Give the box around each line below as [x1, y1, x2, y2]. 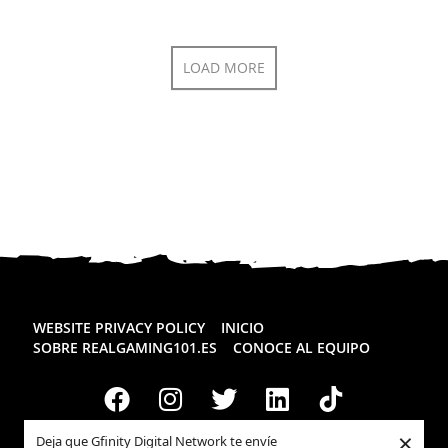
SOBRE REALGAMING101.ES [33, 337, 217, 357]
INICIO [221, 317, 264, 337]
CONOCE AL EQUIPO [233, 337, 370, 357]
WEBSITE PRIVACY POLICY [33, 317, 205, 337]
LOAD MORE [183, 57, 265, 77]
